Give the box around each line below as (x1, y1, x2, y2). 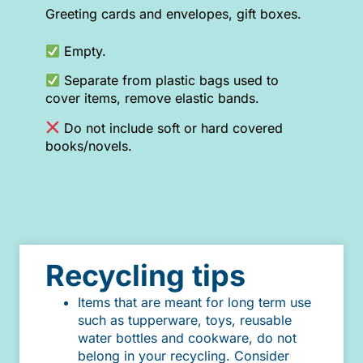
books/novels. (45, 137, 132, 154)
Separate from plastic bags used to (64, 72, 280, 89)
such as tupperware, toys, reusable (78, 311, 292, 328)
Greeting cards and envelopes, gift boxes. (45, 5, 301, 22)
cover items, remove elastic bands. (45, 90, 259, 107)
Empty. (60, 43, 107, 60)
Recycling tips (45, 257, 246, 293)
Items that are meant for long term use (78, 293, 311, 310)
